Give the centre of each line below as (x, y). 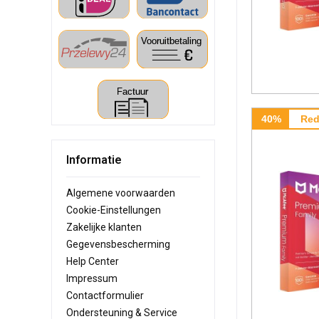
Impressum (92, 279)
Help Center (93, 262)
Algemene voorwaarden (121, 193)
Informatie (94, 159)
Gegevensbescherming (118, 245)
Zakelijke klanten (104, 228)
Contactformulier (105, 296)
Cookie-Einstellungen (114, 210)
